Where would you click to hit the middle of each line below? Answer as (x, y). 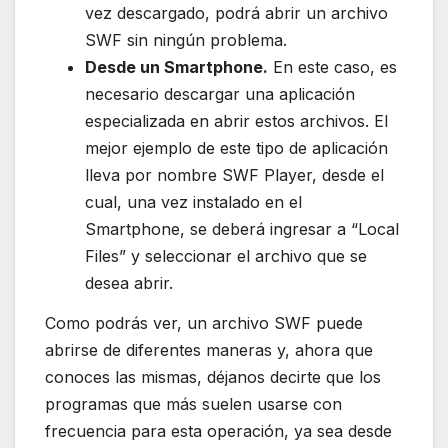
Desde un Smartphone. (176, 66)
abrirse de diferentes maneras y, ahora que (209, 349)
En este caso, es (332, 66)
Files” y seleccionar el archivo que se (226, 255)
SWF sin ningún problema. (186, 39)
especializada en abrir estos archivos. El (236, 120)
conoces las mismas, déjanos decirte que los (213, 376)
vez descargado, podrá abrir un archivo (236, 12)
